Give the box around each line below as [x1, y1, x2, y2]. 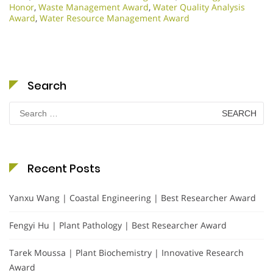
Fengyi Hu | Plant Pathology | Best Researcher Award [9, 219, 227, 232]
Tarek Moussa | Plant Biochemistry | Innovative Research [9, 247, 244, 259]
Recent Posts [27, 161, 101, 177]
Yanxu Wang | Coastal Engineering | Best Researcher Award [9, 192, 256, 204]
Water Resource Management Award [40, 12, 190, 24]
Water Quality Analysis [153, 1, 245, 13]
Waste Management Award [38, 1, 149, 13]
